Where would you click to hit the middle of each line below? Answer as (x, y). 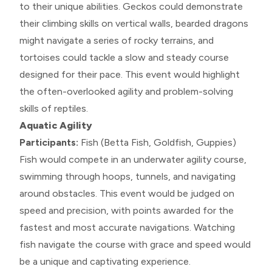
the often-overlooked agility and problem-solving (126, 91)
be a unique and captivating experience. (105, 261)
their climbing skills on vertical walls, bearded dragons (134, 23)
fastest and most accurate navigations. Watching (127, 227)
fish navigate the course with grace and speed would (135, 244)
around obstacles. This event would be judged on (127, 193)
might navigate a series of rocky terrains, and (117, 40)
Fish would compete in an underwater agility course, (133, 159)
